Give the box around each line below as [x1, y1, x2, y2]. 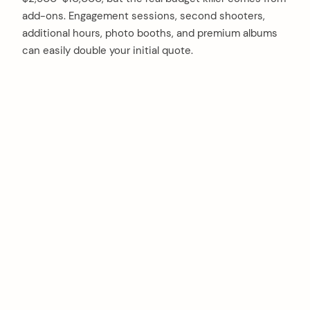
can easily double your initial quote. [22, 44, 193, 58]
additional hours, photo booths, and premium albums [22, 26, 277, 41]
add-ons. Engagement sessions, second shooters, [22, 9, 265, 24]
